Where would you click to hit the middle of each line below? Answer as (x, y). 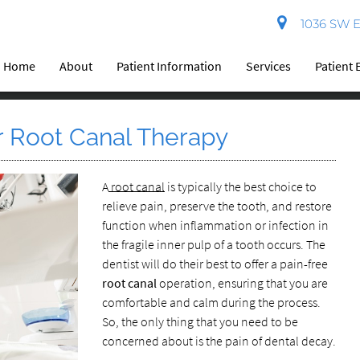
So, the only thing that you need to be (200, 321)
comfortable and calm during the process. (211, 302)
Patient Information (170, 66)
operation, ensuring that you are (242, 283)
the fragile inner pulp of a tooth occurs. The (213, 244)
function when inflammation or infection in (215, 225)
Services (269, 66)
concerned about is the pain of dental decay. (219, 341)
